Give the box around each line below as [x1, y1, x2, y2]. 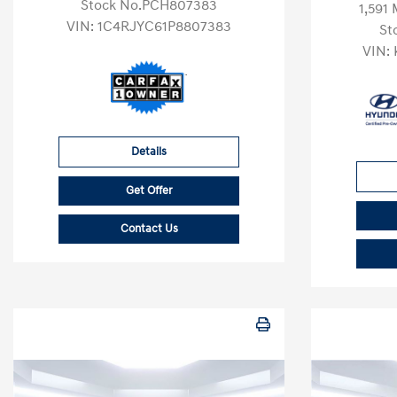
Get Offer [125, 183, 173, 198]
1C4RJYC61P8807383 [97, 18, 231, 35]
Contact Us [120, 222, 178, 236]
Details [131, 144, 167, 159]
